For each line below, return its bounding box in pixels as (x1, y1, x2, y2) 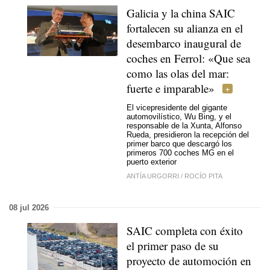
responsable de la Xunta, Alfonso (127, 121, 242, 130)
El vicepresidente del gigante (127, 103, 227, 112)
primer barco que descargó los (127, 139, 232, 148)
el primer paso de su (127, 237, 219, 253)
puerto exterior (127, 157, 177, 166)
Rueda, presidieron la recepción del (127, 130, 249, 139)
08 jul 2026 (9, 202, 49, 212)
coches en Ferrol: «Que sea (127, 50, 250, 66)
